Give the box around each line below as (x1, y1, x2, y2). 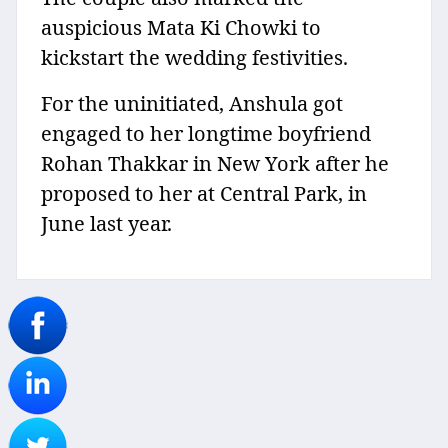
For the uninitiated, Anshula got (41, 90, 343, 118)
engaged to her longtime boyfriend (41, 120, 371, 148)
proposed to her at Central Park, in (41, 180, 367, 208)
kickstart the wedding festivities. (41, 44, 348, 72)
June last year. (41, 210, 172, 238)
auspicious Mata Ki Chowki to (41, 14, 321, 42)
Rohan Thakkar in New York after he (41, 150, 389, 178)
